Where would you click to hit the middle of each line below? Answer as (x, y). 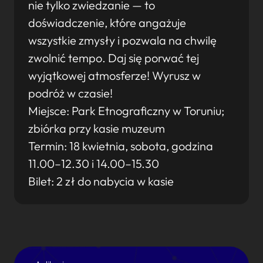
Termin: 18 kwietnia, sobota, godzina (121, 146)
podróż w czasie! (70, 93)
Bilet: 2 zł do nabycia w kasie (101, 181)
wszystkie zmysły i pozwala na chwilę (122, 40)
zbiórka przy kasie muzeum (97, 128)
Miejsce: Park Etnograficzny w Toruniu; (126, 111)
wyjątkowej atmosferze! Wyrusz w (114, 75)
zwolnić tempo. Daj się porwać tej (114, 58)
